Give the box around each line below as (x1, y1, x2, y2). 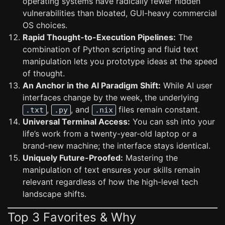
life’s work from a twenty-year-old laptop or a (23, 129, 197, 139)
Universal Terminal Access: (23, 117, 130, 127)
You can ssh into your (130, 117, 215, 127)
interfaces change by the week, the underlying (23, 92, 199, 102)
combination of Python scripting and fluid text (23, 44, 198, 54)
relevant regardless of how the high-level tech (23, 177, 198, 187)
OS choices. (23, 20, 67, 30)
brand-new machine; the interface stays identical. (23, 141, 210, 151)
